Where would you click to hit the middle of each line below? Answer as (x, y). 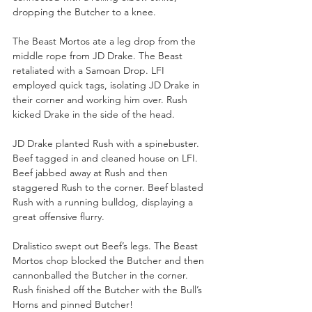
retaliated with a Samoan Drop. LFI (90, 70)
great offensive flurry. (60, 216)
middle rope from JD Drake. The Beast (99, 55)
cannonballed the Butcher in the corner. (102, 275)
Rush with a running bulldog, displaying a (104, 202)
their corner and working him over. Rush (101, 99)
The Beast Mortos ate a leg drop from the (106, 41)
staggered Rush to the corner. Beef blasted (109, 187)
